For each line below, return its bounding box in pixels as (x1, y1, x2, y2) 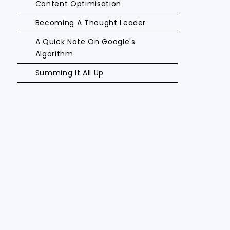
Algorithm (35, 49, 73, 59)
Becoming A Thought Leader (35, 17, 146, 28)
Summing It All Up (35, 68, 104, 78)
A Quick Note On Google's (35, 36, 136, 47)
